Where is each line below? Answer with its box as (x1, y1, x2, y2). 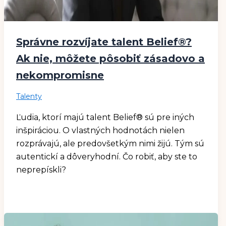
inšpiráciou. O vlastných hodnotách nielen (16, 126, 185, 136)
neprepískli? (16, 165, 66, 175)
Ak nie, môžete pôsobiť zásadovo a (16, 52, 205, 65)
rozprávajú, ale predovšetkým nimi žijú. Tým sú (16, 139, 204, 149)
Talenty (16, 92, 42, 101)
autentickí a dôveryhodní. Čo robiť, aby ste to (16, 152, 197, 162)
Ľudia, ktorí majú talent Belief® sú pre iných (16, 112, 194, 123)
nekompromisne (16, 69, 104, 82)
